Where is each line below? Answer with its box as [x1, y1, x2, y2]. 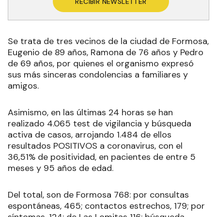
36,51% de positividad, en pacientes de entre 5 [8, 151, 196, 163]
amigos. [8, 80, 39, 92]
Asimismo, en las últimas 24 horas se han [8, 107, 173, 119]
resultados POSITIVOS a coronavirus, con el [8, 140, 183, 152]
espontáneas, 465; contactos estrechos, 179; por [8, 200, 205, 212]
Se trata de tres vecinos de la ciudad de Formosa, [8, 35, 209, 47]
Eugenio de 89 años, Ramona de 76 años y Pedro [8, 46, 203, 59]
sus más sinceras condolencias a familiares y [8, 69, 188, 81]
